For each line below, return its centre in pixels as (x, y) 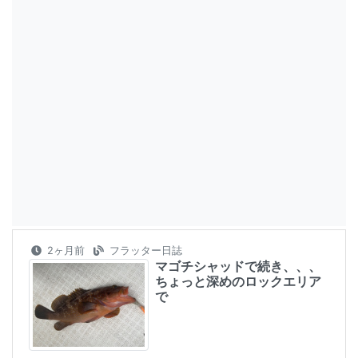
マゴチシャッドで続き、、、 (238, 267)
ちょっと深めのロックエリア (238, 282)
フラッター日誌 (145, 251)
